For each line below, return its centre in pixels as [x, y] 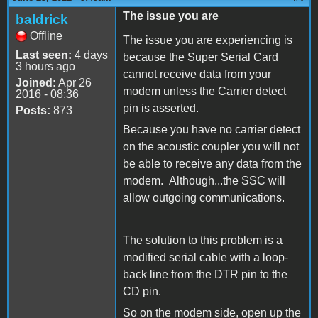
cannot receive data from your [197, 74]
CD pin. [142, 291]
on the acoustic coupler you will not [211, 146]
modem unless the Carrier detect [204, 91]
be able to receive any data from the [212, 163]
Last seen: [44, 55]
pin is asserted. [161, 108]
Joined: [36, 82]
